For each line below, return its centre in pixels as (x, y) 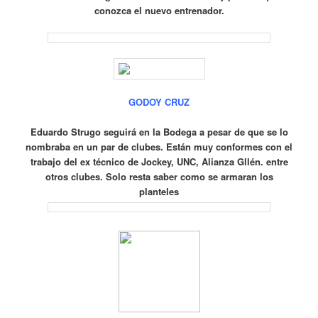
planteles (159, 191)
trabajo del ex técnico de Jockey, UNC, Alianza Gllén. (148, 161)
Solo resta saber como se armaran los (189, 176)
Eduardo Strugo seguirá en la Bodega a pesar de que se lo (159, 131)
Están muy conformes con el (229, 146)
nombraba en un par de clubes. (96, 146)
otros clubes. (75, 176)
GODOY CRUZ (159, 102)
